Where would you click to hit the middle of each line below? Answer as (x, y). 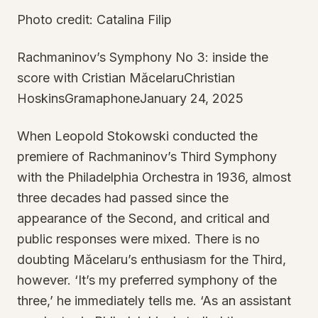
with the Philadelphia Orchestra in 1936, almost (154, 177)
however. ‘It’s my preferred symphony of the (147, 280)
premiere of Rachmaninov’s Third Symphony (147, 157)
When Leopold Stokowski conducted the (137, 136)
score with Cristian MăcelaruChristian (126, 78)
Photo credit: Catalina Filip (94, 20)
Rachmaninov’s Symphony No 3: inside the (143, 57)
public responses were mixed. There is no (138, 239)
